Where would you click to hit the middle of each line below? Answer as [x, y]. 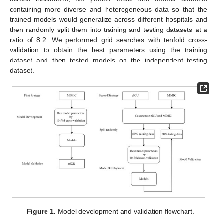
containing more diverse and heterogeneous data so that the [108, 9]
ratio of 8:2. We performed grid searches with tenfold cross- [108, 39]
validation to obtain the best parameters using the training [108, 50]
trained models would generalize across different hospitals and [108, 19]
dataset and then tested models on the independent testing [108, 60]
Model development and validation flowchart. [125, 211]
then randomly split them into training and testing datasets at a [108, 29]
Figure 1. [41, 211]
